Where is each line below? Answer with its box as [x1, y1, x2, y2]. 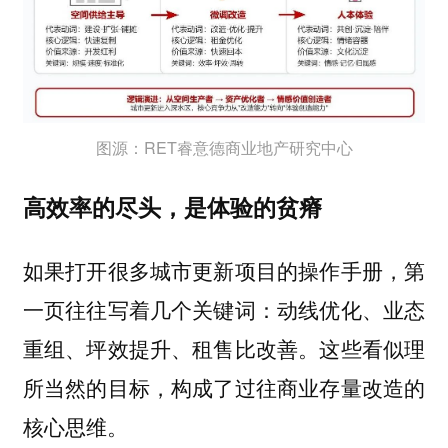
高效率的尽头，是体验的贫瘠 [22, 189, 322, 223]
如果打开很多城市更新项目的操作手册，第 [22, 255, 426, 286]
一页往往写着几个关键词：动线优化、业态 [22, 294, 426, 325]
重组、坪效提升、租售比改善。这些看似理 [22, 333, 426, 364]
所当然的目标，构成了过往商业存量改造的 [22, 372, 426, 403]
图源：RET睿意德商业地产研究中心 [95, 136, 353, 160]
